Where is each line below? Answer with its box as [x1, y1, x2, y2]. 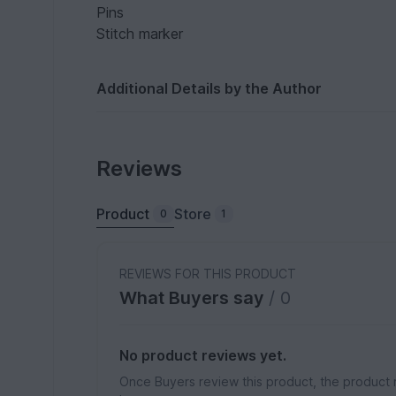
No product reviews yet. [119, 346, 287, 364]
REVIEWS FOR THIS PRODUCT [119, 266, 297, 281]
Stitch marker [96, 25, 184, 42]
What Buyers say [119, 287, 270, 308]
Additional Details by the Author [96, 80, 323, 97]
